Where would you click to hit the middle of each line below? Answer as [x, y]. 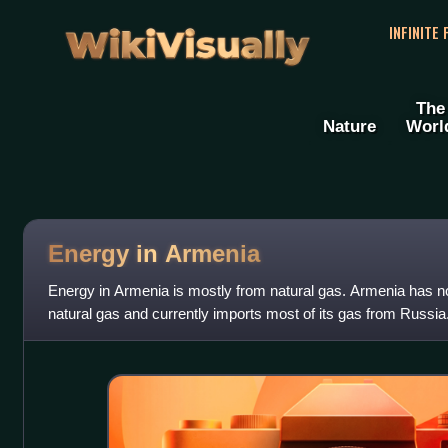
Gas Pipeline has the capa [133, 337]
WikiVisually [187, 38]
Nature [349, 126]
